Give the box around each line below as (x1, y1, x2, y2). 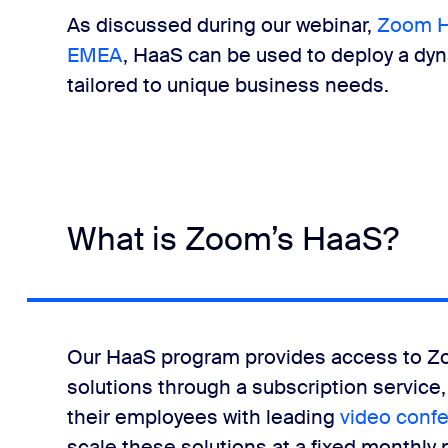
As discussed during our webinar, (66, 12, 377, 38)
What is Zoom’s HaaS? (66, 218, 399, 260)
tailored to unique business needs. (66, 72, 389, 98)
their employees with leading (66, 404, 340, 430)
